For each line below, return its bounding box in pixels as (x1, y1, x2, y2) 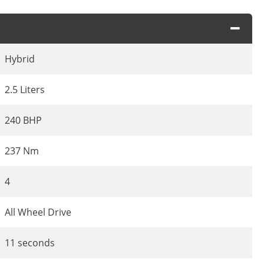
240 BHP (5, 113, 42, 127)
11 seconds (5, 236, 55, 249)
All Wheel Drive (5, 205, 71, 219)
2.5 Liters (5, 82, 45, 96)
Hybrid (5, 52, 35, 65)
